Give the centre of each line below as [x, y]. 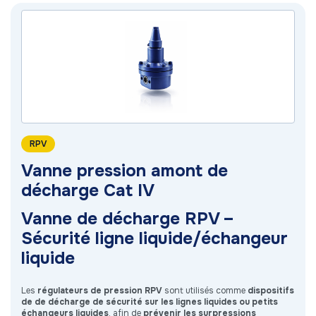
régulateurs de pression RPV [100, 291]
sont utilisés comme [205, 291]
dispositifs [271, 291]
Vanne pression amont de [124, 171]
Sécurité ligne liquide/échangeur [154, 239]
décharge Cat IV [88, 191]
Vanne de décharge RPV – [128, 219]
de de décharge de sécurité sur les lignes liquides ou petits [150, 302]
